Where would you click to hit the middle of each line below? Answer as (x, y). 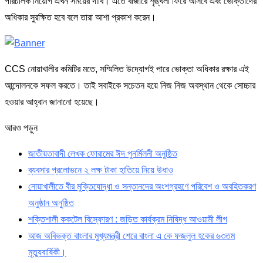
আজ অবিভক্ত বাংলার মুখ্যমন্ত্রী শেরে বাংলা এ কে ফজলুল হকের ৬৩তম (131, 236)
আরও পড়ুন (21, 128)
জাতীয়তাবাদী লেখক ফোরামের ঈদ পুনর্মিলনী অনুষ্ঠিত (103, 154)
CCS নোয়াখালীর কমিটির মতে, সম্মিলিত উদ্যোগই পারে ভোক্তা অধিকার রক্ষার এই (127, 69)
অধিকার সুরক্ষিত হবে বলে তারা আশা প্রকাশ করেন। (80, 18)
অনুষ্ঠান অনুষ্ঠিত (51, 203)
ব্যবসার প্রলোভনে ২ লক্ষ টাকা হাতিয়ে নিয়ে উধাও (101, 170)
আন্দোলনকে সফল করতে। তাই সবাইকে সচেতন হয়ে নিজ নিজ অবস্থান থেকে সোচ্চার (130, 86)
